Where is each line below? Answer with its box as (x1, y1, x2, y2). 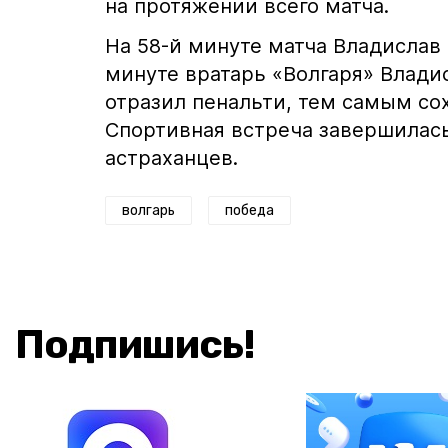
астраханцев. (105, 145, 238, 170)
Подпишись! (15, 320, 255, 368)
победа (225, 201, 274, 219)
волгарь (122, 201, 175, 219)
